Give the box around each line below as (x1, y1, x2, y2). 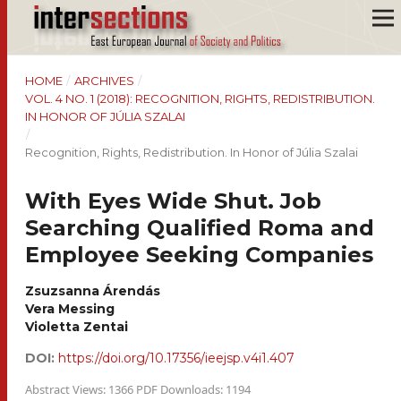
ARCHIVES (73, 73, 134, 88)
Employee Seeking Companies (25, 242, 373, 268)
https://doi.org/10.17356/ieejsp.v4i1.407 (58, 350, 294, 366)
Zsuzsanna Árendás (25, 283, 160, 299)
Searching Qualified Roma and (25, 215, 374, 241)
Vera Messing (25, 301, 115, 317)
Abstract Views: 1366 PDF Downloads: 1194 (25, 381, 251, 397)
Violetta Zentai (25, 319, 128, 335)
